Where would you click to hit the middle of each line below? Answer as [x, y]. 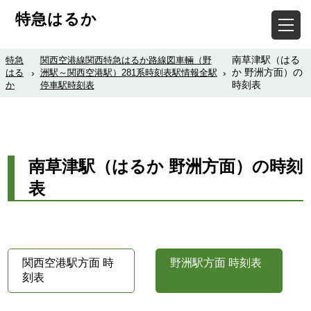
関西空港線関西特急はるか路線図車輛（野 [126, 60]
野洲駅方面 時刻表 [216, 262]
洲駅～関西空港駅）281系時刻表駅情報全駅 [128, 73]
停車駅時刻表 [67, 85]
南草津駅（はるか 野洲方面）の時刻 [166, 166]
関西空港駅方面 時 [68, 262]
